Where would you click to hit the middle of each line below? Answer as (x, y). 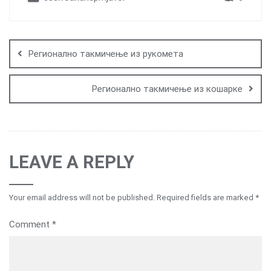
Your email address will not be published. (82, 197)
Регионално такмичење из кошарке (167, 89)
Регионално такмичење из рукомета (106, 54)
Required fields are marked (206, 197)
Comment (31, 224)
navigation (61, 53)
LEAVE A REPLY (72, 162)
